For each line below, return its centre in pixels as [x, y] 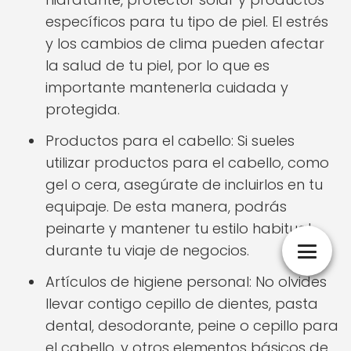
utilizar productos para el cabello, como [187, 163]
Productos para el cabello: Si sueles [170, 141]
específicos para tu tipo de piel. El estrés [187, 22]
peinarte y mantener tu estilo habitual [178, 228]
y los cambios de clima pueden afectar [185, 43]
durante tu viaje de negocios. [147, 250]
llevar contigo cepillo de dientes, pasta [182, 304]
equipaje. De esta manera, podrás [166, 206]
